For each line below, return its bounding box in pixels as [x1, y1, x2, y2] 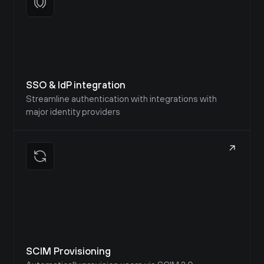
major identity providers [26, 107, 120, 117]
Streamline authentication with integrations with [26, 94, 217, 104]
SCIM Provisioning [26, 245, 111, 257]
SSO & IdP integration [26, 79, 126, 91]
